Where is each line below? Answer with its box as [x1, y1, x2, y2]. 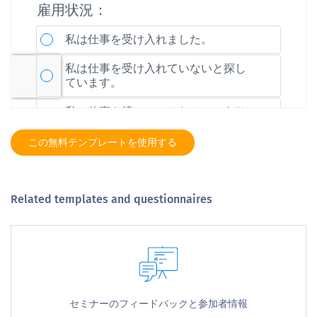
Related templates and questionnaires [11, 192, 212, 206]
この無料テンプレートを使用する [28, 137, 177, 149]
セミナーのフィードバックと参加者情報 [69, 298, 248, 310]
